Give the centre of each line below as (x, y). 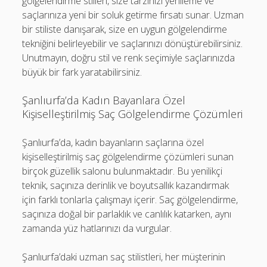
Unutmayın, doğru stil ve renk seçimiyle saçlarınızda (129, 58)
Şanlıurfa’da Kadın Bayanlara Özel (104, 100)
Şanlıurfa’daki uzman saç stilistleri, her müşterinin (124, 257)
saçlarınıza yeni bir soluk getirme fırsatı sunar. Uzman (133, 15)
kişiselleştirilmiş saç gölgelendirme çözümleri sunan (128, 156)
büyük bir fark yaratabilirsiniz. (82, 72)
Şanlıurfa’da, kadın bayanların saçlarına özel (113, 142)
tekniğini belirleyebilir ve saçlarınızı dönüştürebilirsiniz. (133, 43)
